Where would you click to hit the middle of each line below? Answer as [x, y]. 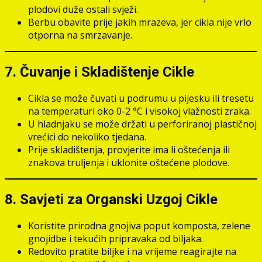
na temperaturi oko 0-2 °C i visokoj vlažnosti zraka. [139, 111]
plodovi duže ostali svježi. [83, 10]
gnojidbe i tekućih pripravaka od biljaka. [116, 238]
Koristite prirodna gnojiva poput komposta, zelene [139, 225]
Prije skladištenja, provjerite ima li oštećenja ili [129, 149]
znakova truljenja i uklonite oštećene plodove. [129, 162]
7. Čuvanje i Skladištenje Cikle [99, 72]
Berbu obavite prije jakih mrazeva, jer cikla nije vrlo [140, 23]
